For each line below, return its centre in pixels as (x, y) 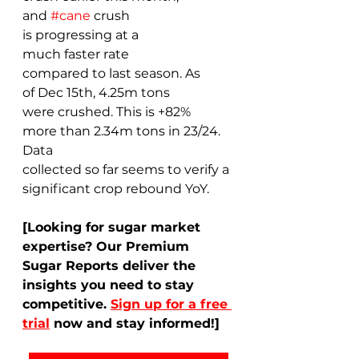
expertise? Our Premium (108, 246)
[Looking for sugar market (113, 227)
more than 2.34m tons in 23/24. (123, 131)
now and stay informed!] (135, 323)
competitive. (67, 304)
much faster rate (77, 54)
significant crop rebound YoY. (117, 188)
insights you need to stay (110, 284)
